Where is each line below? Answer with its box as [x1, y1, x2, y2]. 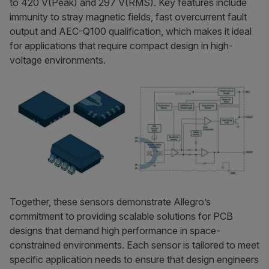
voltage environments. [10, 54, 106, 67]
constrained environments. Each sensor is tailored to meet [10, 238, 259, 251]
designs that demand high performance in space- [10, 224, 220, 237]
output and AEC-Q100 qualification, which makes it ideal [10, 25, 252, 38]
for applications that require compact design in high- [10, 40, 233, 52]
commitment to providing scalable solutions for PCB [10, 210, 233, 222]
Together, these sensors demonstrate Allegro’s [10, 195, 211, 208]
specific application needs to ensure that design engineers [10, 253, 259, 265]
